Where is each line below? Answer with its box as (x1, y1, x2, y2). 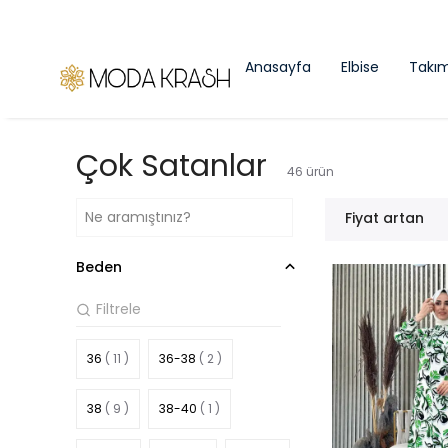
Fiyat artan (345, 208, 425, 228)
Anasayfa (245, 57, 311, 77)
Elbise (341, 57, 379, 77)
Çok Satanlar (76, 145, 267, 187)
